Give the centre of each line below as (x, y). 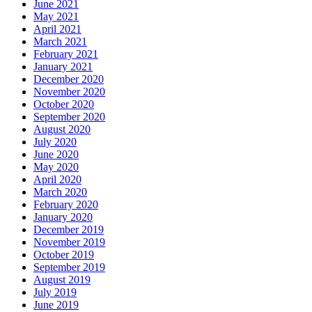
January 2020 (63, 217)
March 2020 (60, 192)
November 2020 (69, 92)
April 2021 (57, 29)
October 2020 (64, 104)
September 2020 (69, 117)
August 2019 (62, 280)
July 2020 (55, 142)
